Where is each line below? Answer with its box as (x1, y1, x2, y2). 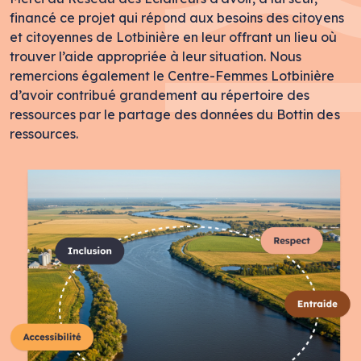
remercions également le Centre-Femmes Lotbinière (10, 67, 335, 84)
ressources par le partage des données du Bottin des (10, 106, 340, 122)
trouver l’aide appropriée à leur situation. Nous (10, 48, 302, 64)
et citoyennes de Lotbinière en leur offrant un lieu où (10, 28, 337, 45)
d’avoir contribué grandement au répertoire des (10, 86, 310, 103)
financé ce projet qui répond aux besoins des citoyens (10, 9, 344, 26)
